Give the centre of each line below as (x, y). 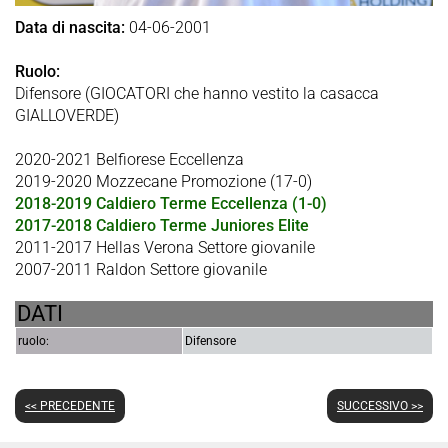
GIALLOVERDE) (67, 116)
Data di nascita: (70, 28)
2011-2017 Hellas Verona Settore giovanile (165, 248)
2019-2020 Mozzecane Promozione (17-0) (163, 182)
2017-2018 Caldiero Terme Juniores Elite (162, 226)
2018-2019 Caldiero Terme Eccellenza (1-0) (171, 204)
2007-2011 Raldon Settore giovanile (141, 270)
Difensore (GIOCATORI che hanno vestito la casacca (197, 94)
